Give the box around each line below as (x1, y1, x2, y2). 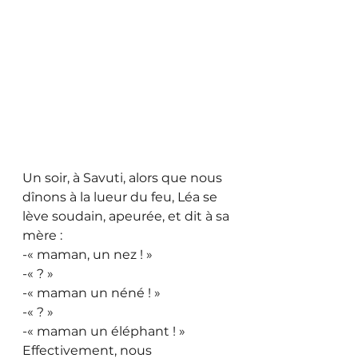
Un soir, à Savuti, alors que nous (22, 169, 225, 185)
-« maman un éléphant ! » (22, 323, 185, 339)
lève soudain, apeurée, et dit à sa (22, 208, 233, 224)
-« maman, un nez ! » (22, 246, 153, 262)
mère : (22, 227, 62, 243)
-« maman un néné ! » (22, 284, 161, 300)
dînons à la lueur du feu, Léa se (22, 189, 221, 205)
